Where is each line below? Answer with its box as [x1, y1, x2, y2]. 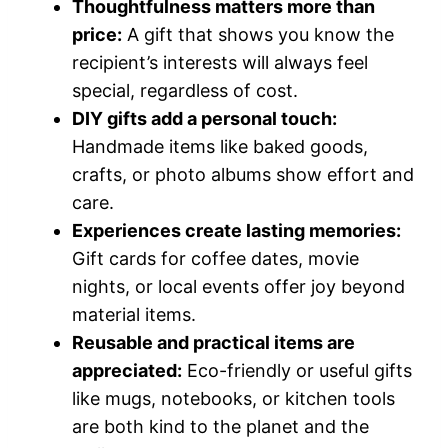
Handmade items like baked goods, [72, 135, 368, 157]
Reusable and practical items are [72, 331, 355, 353]
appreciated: [72, 359, 182, 381]
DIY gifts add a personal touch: [72, 107, 337, 129]
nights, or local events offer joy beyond [72, 275, 405, 297]
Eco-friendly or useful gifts [182, 359, 412, 381]
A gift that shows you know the [122, 23, 394, 45]
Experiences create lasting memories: [72, 219, 401, 241]
